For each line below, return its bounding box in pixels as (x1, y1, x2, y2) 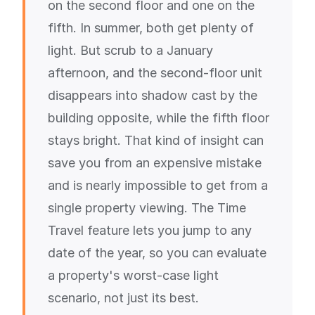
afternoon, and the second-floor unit (48, 65, 262, 80)
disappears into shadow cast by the (48, 88, 257, 103)
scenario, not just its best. (48, 290, 199, 305)
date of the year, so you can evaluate (48, 245, 266, 260)
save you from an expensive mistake (48, 155, 262, 170)
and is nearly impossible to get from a (48, 178, 268, 193)
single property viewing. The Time (48, 200, 246, 215)
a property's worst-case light (48, 268, 219, 283)
